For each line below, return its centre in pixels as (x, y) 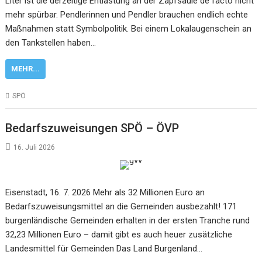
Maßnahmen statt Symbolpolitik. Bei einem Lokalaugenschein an (129, 29)
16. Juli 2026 (35, 147)
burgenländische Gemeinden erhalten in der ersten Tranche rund (128, 220)
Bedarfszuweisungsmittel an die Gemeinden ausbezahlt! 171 (121, 206)
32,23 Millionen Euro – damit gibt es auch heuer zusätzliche (119, 234)
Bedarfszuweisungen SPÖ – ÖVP (92, 128)
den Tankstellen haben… (51, 43)
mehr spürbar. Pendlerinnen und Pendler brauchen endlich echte (127, 15)
